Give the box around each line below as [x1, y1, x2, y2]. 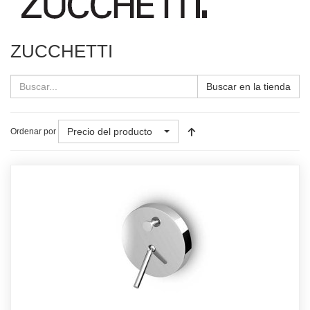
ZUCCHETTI [10, 41, 113, 62]
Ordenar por [10, 127, 56, 136]
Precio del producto [67, 126, 152, 137]
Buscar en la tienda [206, 81, 291, 92]
